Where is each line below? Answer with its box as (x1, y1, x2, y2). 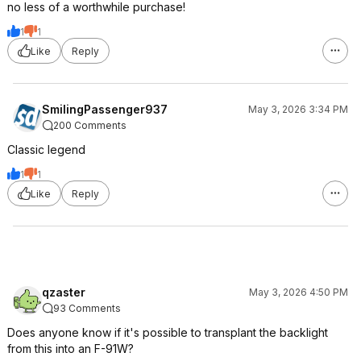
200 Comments (53, 119, 127, 131)
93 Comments (53, 302, 121, 314)
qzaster (42, 285, 85, 299)
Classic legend (7, 143, 85, 156)
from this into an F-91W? (7, 342, 134, 355)
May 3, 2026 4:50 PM (249, 286, 348, 298)
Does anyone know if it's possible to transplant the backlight (7, 326, 328, 339)
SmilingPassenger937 (42, 102, 168, 116)
